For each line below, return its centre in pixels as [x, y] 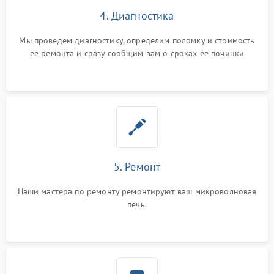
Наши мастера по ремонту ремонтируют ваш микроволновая [137, 192]
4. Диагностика [137, 16]
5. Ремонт [137, 167]
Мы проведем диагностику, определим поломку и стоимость [137, 41]
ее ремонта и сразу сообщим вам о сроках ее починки [137, 54]
